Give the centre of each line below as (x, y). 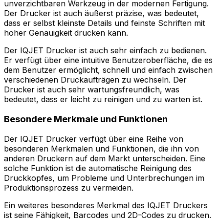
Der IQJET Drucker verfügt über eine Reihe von (94, 139)
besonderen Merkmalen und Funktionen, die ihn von (101, 148)
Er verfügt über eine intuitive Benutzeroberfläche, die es (108, 60)
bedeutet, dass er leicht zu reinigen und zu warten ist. (103, 99)
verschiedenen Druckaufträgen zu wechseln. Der (95, 80)
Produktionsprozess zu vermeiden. (69, 187)
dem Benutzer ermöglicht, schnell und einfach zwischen (108, 70)
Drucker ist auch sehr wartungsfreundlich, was (92, 90)
